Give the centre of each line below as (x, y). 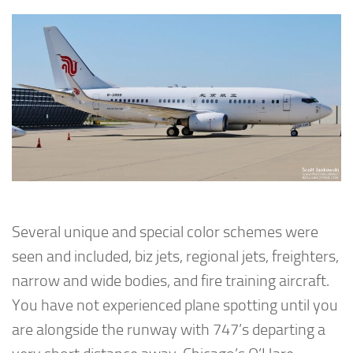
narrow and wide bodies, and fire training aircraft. (171, 281)
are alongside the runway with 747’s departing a (169, 329)
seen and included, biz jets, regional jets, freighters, (175, 256)
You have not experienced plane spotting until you (175, 305)
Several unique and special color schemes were (165, 232)
